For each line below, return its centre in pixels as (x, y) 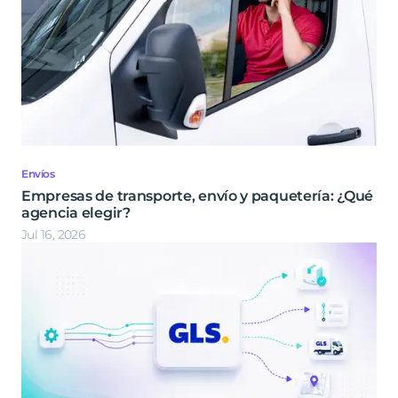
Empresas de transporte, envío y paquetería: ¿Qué (198, 196)
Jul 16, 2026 (54, 235)
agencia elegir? (76, 213)
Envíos (38, 174)
